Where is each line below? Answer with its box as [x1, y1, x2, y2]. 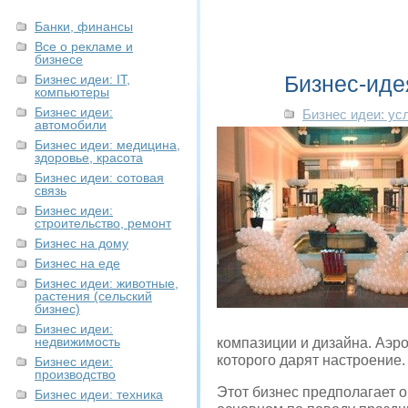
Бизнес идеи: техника [35, 387, 163, 402]
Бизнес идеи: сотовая [35, 170, 164, 185]
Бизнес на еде [35, 256, 120, 270]
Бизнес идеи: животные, [35, 276, 178, 291]
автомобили [35, 117, 107, 132]
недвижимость [35, 334, 120, 349]
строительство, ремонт [35, 216, 171, 230]
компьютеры [35, 85, 109, 99]
